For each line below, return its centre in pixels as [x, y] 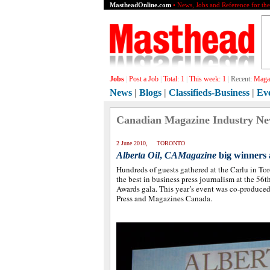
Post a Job [144, 79]
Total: [172, 79]
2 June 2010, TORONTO [151, 143]
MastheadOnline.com [140, 5]
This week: [206, 79]
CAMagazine [190, 155]
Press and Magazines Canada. [164, 198]
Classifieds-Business [209, 93]
